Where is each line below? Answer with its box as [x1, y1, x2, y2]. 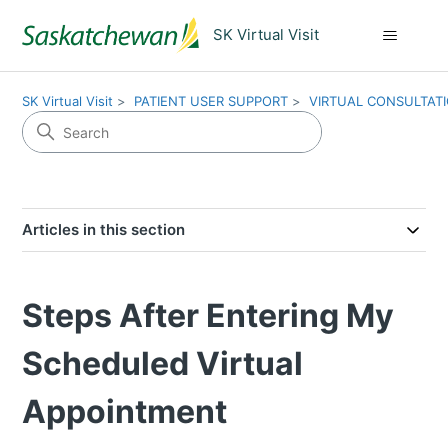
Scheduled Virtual [22, 344, 304, 383]
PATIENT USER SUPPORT [134, 93, 289, 109]
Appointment [22, 392, 228, 431]
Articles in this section [22, 220, 186, 239]
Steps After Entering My [22, 296, 395, 335]
